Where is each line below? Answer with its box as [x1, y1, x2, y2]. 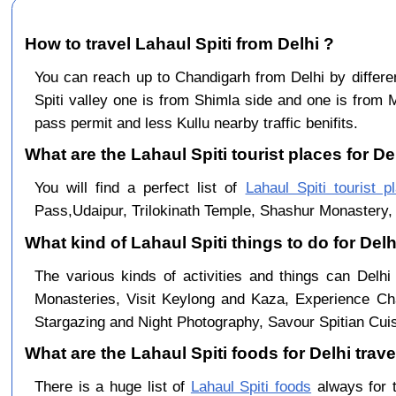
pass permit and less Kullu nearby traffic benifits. [34, 113, 358, 132]
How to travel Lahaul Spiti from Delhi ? [25, 34, 335, 53]
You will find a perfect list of [34, 179, 246, 197]
